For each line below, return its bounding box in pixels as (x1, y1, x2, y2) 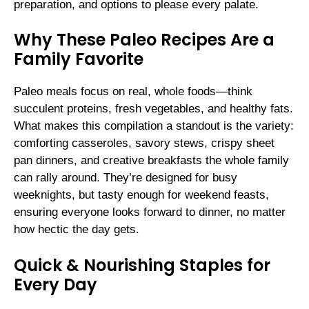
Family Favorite (14, 48, 143, 71)
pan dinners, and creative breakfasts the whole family (14, 154, 289, 168)
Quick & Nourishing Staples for (14, 253, 270, 277)
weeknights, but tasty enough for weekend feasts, (14, 188, 269, 202)
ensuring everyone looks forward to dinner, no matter (14, 206, 286, 219)
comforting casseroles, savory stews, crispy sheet (14, 137, 275, 150)
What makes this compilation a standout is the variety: (14, 119, 294, 133)
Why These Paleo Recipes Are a (14, 28, 275, 52)
